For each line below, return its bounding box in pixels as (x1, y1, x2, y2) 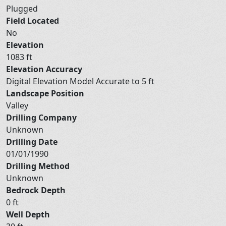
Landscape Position (6, 87, 84, 99)
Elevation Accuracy (6, 63, 82, 75)
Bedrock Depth (6, 184, 66, 196)
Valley (6, 99, 30, 111)
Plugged (6, 3, 40, 14)
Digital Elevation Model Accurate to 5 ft (6, 75, 156, 87)
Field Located (6, 15, 59, 26)
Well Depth (6, 208, 50, 220)
